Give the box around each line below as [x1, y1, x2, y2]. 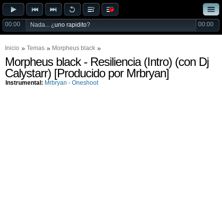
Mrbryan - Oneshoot [45, 79, 98, 86]
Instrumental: [5, 79, 43, 86]
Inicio [5, 45, 19, 52]
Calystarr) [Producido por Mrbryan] [5, 67, 169, 80]
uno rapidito [55, 21, 87, 28]
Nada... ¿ [30, 21, 55, 28]
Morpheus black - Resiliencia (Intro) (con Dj [5, 55, 209, 68]
